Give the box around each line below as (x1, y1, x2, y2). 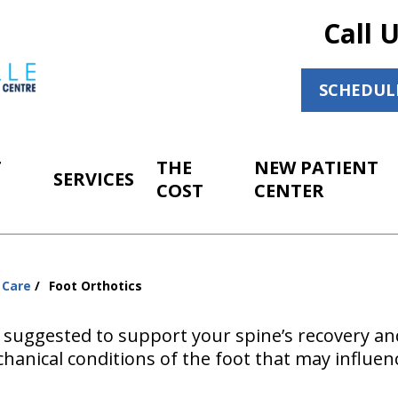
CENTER (254, 179, 325, 203)
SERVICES (53, 167, 135, 191)
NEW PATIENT (254, 155, 379, 179)
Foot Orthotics (49, 277, 142, 294)
